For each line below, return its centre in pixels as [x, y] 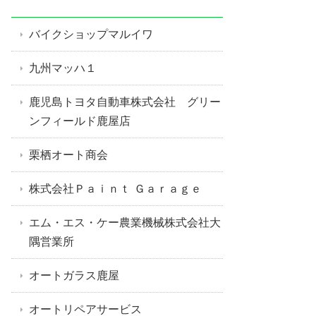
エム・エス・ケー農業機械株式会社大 [125, 222]
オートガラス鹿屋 [74, 275]
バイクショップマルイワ [91, 34]
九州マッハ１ [63, 68]
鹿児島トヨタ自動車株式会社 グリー [125, 102]
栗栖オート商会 [68, 154]
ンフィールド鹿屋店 [80, 121]
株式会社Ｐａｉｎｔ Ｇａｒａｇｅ [115, 188]
